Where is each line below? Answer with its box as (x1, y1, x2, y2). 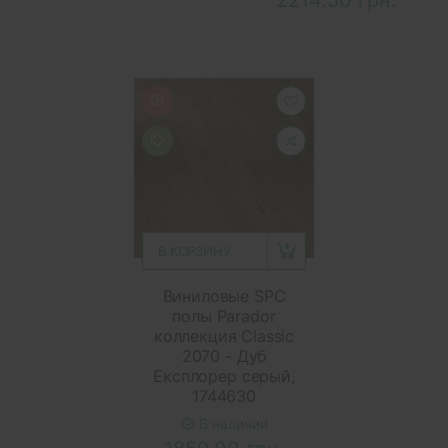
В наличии (194, 414, 268, 432)
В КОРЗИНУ (158, 242, 231, 259)
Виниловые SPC (162, 285, 286, 306)
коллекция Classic (153, 325, 295, 346)
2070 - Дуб (181, 345, 267, 366)
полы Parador (172, 305, 276, 326)
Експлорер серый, (153, 365, 295, 386)
